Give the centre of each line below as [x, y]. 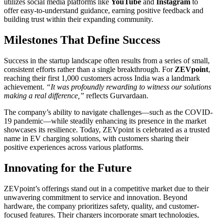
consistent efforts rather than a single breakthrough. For [89, 69]
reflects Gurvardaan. [116, 95]
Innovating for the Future [68, 168]
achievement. [25, 87]
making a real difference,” [44, 95]
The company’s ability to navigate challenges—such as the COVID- [108, 112]
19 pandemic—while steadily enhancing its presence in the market [105, 121]
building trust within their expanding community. [79, 19]
